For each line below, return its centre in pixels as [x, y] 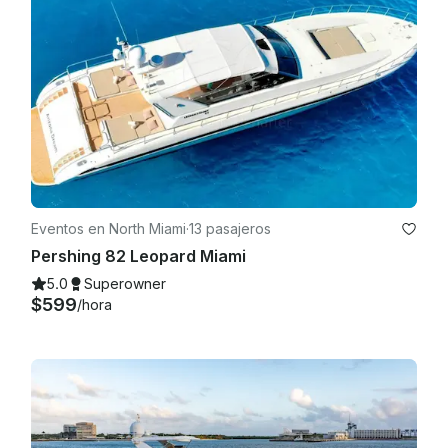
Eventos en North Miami [108, 229]
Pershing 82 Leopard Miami [138, 256]
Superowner [125, 284]
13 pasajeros [230, 229]
